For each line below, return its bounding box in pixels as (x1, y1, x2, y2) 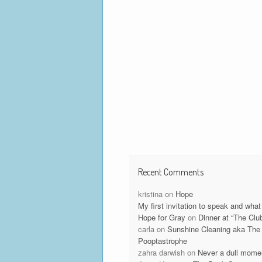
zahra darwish (137, 247, 185, 258)
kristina (137, 188, 163, 200)
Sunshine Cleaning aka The (167, 223, 260, 235)
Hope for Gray (137, 212, 185, 223)
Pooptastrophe (137, 235, 187, 247)
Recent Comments (137, 166, 204, 178)
